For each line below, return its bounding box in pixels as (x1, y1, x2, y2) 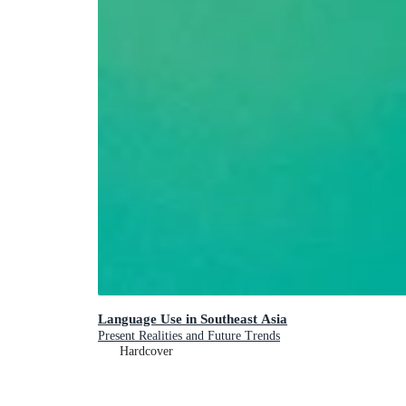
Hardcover (120, 343, 173, 358)
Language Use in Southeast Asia (98, 310, 287, 326)
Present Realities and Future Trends (98, 328, 280, 343)
